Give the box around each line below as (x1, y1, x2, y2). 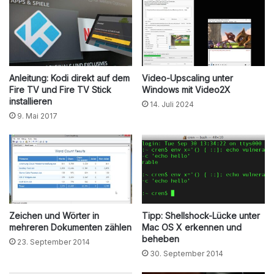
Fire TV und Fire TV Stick (9, 84, 111, 95)
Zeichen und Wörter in (9, 210, 99, 221)
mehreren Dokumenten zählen (9, 221, 131, 232)
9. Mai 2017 (17, 111, 57, 120)
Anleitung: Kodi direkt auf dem (9, 72, 130, 83)
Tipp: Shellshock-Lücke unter (142, 210, 260, 221)
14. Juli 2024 (150, 99, 194, 109)
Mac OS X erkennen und (142, 221, 242, 232)
